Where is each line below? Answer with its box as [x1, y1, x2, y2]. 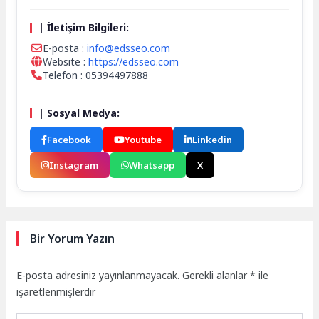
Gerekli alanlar [182, 268, 251, 283]
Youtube [125, 133, 162, 147]
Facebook [47, 133, 92, 147]
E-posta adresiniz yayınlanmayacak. [16, 268, 180, 283]
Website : [43, 55, 89, 69]
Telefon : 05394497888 [43, 68, 149, 83]
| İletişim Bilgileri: [38, 21, 130, 35]
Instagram [49, 159, 99, 172]
